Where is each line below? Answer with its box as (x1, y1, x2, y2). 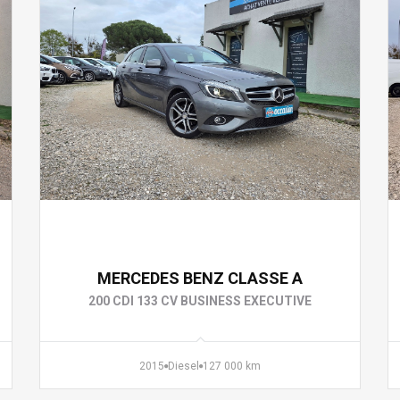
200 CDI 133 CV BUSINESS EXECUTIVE (88, 294, 312, 308)
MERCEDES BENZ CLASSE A (97, 269, 303, 287)
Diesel (168, 360, 199, 372)
